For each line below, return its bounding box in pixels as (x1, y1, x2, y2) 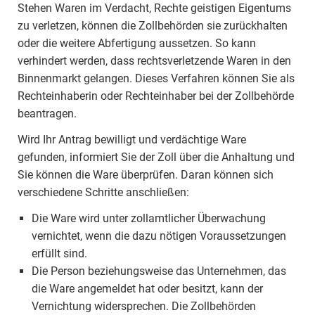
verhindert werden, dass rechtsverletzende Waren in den (18, 54, 291, 67)
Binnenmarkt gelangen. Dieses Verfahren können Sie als (18, 72, 295, 85)
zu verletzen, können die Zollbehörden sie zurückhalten (18, 19, 288, 32)
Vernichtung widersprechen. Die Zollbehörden (32, 300, 256, 313)
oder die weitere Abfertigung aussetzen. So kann (18, 37, 256, 50)
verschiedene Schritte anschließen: (18, 186, 189, 199)
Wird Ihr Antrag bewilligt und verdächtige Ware (18, 133, 246, 146)
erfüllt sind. (32, 247, 87, 260)
